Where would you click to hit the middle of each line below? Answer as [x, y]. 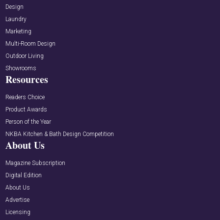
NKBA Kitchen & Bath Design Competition [60, 134]
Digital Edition [24, 176]
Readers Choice [25, 97]
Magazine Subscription [36, 163]
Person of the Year [28, 122]
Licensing [18, 212]
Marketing [19, 32]
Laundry [16, 19]
